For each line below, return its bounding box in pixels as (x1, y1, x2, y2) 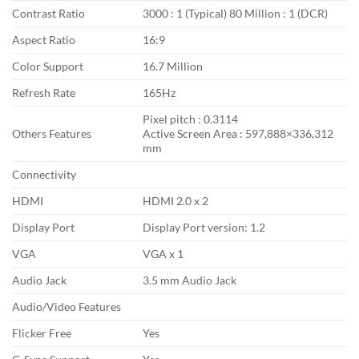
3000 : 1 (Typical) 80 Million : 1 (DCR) (143, 6, 329, 20)
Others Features (12, 126, 91, 140)
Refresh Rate (12, 85, 75, 99)
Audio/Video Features (12, 299, 121, 313)
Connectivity (12, 167, 76, 181)
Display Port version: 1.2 (143, 220, 266, 234)
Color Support (12, 58, 83, 73)
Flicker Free (12, 325, 71, 340)
